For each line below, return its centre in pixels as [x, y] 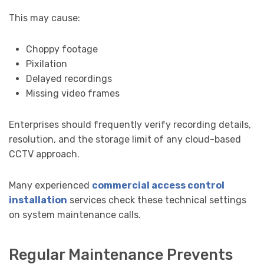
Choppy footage [62, 49]
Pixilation [46, 64]
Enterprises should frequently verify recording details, [130, 125]
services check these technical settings [157, 200]
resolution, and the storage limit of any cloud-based [125, 140]
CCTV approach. [44, 154]
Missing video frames [72, 94]
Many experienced [50, 186]
